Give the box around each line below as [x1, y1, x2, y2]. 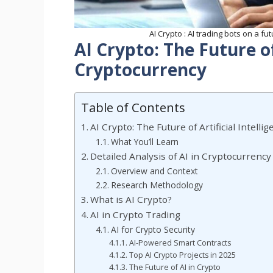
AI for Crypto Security [110, 223, 195, 235]
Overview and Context [110, 165, 198, 177]
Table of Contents [81, 98, 185, 116]
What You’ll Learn [110, 135, 179, 147]
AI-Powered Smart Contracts [129, 237, 231, 248]
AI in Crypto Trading [90, 208, 181, 221]
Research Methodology [110, 179, 203, 191]
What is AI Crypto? [90, 193, 172, 205]
